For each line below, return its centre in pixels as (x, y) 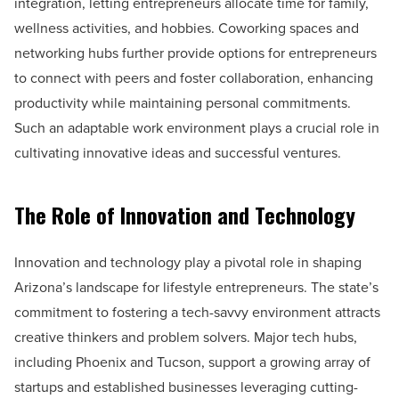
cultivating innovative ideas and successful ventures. (178, 152)
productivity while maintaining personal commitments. (183, 102)
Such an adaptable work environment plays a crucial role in (197, 127)
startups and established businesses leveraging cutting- (186, 387)
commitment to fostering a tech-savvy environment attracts (197, 312)
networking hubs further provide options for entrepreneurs (195, 53)
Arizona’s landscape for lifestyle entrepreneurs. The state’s (196, 287)
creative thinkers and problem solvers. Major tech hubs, (186, 337)
